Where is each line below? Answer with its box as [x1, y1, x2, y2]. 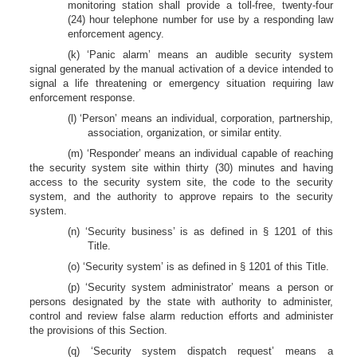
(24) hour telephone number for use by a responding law [67, 14, 333, 25]
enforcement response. [29, 92, 135, 104]
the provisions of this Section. [29, 324, 167, 336]
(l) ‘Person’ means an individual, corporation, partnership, [67, 112, 333, 124]
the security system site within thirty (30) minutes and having [29, 162, 333, 174]
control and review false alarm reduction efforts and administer [29, 310, 333, 322]
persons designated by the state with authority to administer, [29, 296, 333, 308]
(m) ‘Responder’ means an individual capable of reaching [67, 147, 333, 159]
